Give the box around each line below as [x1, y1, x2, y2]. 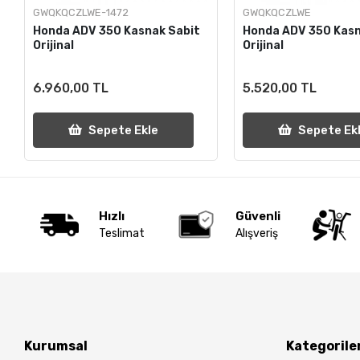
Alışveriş [235, 227, 279, 241]
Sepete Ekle [88, 122, 159, 137]
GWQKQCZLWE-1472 [33, 6, 129, 18]
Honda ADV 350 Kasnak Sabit [33, 23, 201, 38]
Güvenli [235, 209, 281, 224]
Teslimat [99, 227, 145, 241]
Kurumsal [24, 337, 88, 354]
